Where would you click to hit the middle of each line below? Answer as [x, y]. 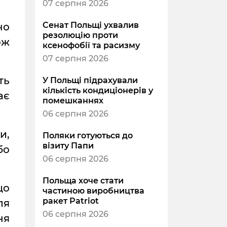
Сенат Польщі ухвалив [90, 25]
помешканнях [73, 101]
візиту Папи [68, 146]
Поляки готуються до [87, 136]
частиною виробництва [93, 191]
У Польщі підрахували [90, 81]
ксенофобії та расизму [91, 46]
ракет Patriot [70, 201]
